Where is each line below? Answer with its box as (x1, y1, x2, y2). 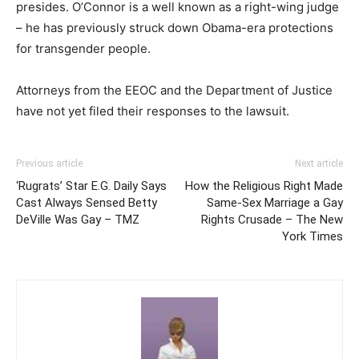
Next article (295, 158, 343, 170)
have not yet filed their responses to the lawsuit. (16, 103, 289, 119)
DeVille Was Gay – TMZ (16, 212, 139, 228)
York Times (282, 229, 343, 244)
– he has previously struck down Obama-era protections (16, 20, 333, 36)
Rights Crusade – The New (201, 212, 343, 228)
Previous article (16, 158, 83, 170)
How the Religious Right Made (185, 179, 343, 194)
